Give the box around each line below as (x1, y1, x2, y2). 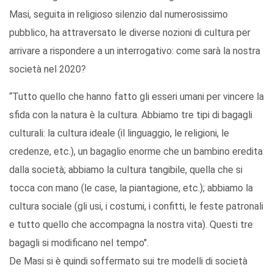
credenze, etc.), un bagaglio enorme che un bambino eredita (9, 146, 263, 158)
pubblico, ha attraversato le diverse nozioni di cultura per (9, 27, 250, 39)
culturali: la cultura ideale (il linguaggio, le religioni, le (9, 127, 229, 140)
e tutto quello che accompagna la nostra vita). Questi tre (9, 219, 253, 231)
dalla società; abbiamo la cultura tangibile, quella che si (9, 164, 243, 176)
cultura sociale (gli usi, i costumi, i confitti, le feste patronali (9, 200, 263, 213)
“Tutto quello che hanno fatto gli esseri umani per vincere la (9, 91, 264, 103)
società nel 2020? (9, 63, 86, 76)
